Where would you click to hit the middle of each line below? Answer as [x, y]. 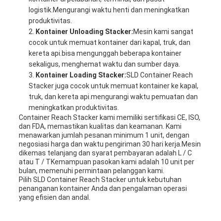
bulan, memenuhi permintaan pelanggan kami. [91, 171]
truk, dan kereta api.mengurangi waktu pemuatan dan [113, 97]
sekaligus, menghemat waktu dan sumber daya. [104, 64]
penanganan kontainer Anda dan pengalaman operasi [103, 189]
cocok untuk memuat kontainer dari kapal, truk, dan [109, 43]
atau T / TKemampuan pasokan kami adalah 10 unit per [106, 162]
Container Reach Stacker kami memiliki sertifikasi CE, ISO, [109, 118]
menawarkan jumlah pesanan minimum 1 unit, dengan [104, 135]
